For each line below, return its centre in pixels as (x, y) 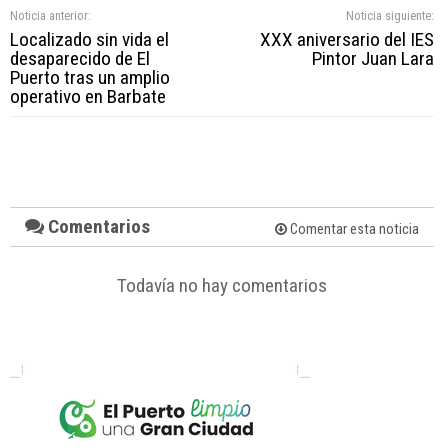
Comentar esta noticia (352, 229)
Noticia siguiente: (389, 15)
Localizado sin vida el (89, 39)
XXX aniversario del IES (346, 39)
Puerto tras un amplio (90, 77)
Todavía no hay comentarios (221, 285)
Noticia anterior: (50, 15)
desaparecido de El (80, 58)
